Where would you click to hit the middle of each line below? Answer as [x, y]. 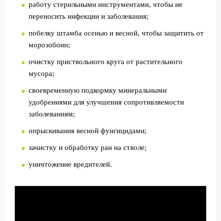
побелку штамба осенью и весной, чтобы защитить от [116, 33]
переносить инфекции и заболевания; [89, 16]
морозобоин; [49, 45]
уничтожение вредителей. [70, 164]
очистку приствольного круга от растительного [106, 61]
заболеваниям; [52, 114]
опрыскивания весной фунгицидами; [88, 130]
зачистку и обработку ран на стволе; [88, 147]
